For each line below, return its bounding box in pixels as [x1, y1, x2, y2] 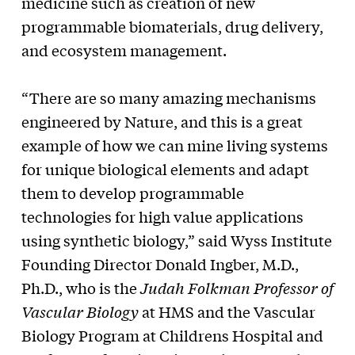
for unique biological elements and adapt [21, 158, 309, 179]
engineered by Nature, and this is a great [21, 111, 303, 132]
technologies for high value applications [21, 206, 303, 227]
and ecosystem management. [21, 40, 227, 60]
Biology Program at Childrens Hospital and [21, 325, 323, 345]
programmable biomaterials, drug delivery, [21, 16, 323, 36]
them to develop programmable [21, 182, 244, 203]
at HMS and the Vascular [138, 301, 315, 322]
